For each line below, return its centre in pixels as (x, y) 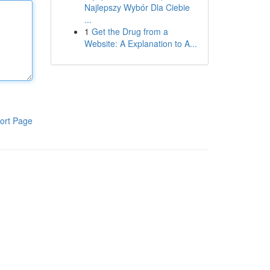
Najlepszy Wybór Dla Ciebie (137, 7)
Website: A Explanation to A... (140, 43)
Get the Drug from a (130, 31)
